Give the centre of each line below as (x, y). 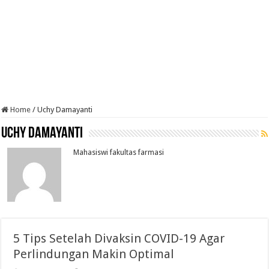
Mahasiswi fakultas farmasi (119, 153)
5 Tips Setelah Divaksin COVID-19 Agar (119, 238)
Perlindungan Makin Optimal (94, 254)
